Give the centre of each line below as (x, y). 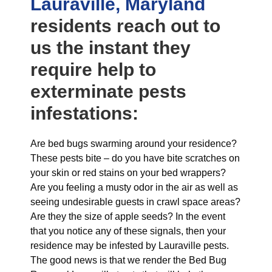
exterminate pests (108, 91)
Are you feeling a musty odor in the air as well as (134, 187)
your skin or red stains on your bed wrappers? (128, 173)
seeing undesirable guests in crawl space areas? (135, 202)
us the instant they (110, 48)
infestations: (84, 113)
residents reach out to (125, 26)
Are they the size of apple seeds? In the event (128, 216)
